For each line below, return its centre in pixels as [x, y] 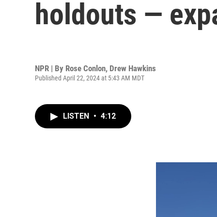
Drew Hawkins [133, 68]
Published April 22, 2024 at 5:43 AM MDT [90, 78]
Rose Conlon [85, 68]
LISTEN [77, 116]
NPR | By [50, 68]
